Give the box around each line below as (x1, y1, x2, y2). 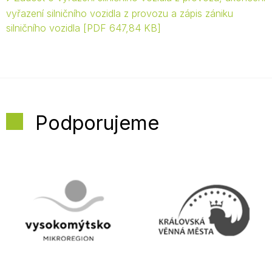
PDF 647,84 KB (87, 22, 157, 34)
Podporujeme (35, 111, 159, 135)
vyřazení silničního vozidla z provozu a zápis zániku (6, 7, 233, 19)
